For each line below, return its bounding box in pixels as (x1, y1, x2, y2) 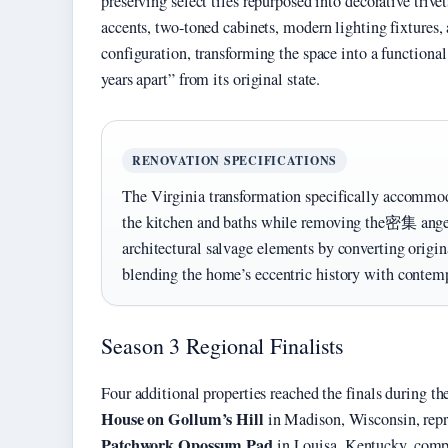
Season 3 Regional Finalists (101, 331, 345, 361)
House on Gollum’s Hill (101, 407, 264, 432)
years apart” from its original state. (101, 68, 321, 91)
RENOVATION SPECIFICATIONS (132, 152, 337, 170)
